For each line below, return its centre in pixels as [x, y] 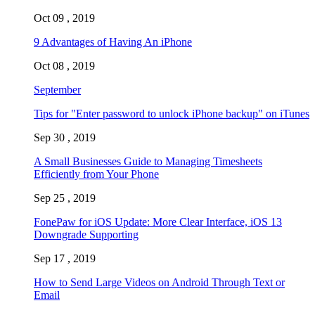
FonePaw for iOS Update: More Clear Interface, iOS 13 [158, 221]
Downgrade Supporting [86, 234]
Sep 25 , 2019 [65, 198]
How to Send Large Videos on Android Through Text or [159, 282]
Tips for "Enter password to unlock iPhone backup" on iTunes [172, 113]
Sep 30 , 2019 [65, 137]
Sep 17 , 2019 [65, 258]
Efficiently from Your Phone [96, 174]
